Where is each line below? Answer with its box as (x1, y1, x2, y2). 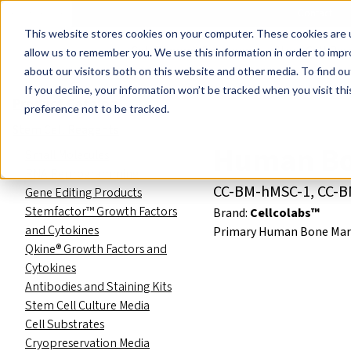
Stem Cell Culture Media (25, 296, 150, 314)
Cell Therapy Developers (131, 42, 262, 60)
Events (81, 6, 108, 20)
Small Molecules (25, 146, 109, 164)
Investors (254, 6, 291, 20)
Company (170, 6, 212, 20)
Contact (298, 6, 332, 20)
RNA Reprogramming (25, 165, 139, 183)
